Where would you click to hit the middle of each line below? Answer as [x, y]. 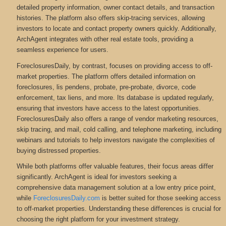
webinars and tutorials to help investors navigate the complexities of [116, 140]
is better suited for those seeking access [160, 198]
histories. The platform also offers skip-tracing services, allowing [110, 18]
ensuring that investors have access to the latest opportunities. [108, 108]
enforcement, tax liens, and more [65, 97]
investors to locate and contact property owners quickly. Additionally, [116, 29]
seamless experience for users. [62, 50]
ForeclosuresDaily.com [66, 198]
